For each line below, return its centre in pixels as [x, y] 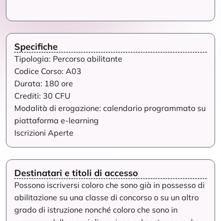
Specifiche [36, 47]
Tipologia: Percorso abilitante [68, 59]
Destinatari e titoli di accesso [76, 173]
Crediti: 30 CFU [42, 96]
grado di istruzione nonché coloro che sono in [96, 210]
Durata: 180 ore [44, 83]
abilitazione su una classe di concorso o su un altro [107, 197]
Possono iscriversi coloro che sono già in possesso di [110, 185]
